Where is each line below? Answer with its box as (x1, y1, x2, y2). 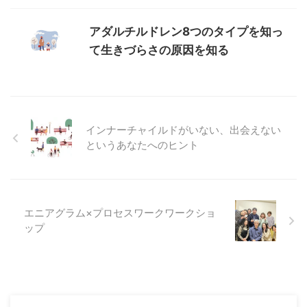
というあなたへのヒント (86, 138, 199, 152)
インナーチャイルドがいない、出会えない (86, 123, 281, 137)
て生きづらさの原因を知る (89, 43, 229, 58)
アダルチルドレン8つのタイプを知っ (89, 25, 283, 39)
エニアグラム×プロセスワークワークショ (24, 206, 216, 220)
